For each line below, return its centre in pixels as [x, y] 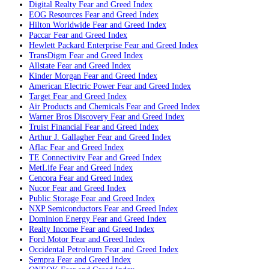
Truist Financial [56, 127]
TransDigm [48, 56]
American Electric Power [72, 86]
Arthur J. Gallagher [62, 137]
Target [40, 96]
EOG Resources [56, 15]
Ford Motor [49, 239]
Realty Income [53, 229]
